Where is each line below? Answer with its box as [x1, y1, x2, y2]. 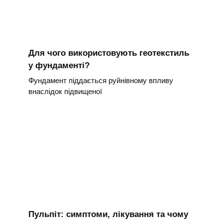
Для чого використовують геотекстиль [28, 48, 189, 58]
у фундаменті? [28, 61, 90, 70]
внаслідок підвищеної [28, 87, 102, 96]
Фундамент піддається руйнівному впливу [28, 76, 173, 85]
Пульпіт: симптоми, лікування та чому [28, 209, 188, 219]
